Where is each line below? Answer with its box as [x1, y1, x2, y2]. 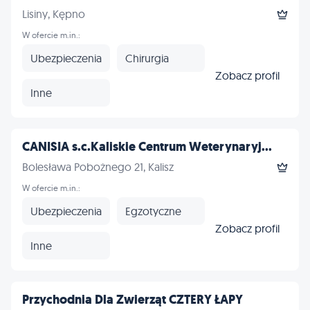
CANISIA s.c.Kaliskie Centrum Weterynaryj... [22, 138, 272, 155]
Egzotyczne [125, 203, 181, 218]
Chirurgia [125, 51, 169, 65]
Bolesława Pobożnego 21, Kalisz [22, 160, 174, 174]
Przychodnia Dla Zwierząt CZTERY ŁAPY [22, 291, 243, 308]
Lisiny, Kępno [22, 7, 85, 21]
